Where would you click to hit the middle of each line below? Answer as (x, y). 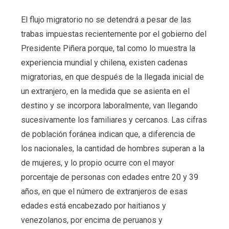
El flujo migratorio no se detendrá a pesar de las (106, 19)
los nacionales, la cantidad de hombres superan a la (112, 148)
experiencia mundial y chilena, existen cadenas (104, 62)
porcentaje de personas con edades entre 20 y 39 (109, 177)
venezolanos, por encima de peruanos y (91, 220)
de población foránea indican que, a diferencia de (108, 134)
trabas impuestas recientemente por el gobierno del (113, 34)
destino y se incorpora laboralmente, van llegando (109, 105)
